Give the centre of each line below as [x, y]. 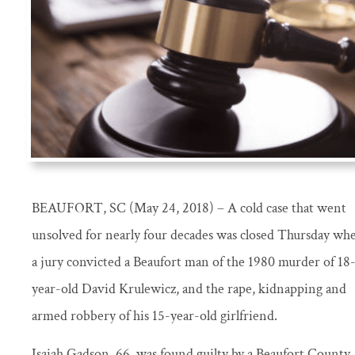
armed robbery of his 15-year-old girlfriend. [155, 315]
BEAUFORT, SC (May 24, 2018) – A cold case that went [189, 208]
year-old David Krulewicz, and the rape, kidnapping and [189, 288]
